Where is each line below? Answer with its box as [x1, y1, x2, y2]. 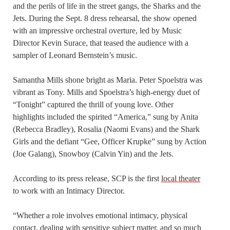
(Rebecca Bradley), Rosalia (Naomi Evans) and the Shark [13, 124, 200, 133]
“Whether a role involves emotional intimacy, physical [13, 210, 187, 220]
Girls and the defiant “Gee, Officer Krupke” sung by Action [13, 137, 206, 146]
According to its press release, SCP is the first [13, 174, 161, 183]
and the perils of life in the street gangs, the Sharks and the [13, 1, 201, 10]
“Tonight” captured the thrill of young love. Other [13, 100, 174, 109]
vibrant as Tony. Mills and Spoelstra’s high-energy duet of [13, 87, 200, 97]
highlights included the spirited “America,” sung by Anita [13, 112, 198, 121]
